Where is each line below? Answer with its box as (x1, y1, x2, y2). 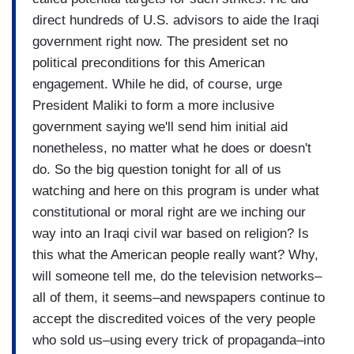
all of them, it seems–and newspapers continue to (32, 289, 325, 305)
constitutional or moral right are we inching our (32, 204, 306, 220)
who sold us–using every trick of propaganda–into (32, 332, 325, 348)
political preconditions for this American (32, 55, 265, 70)
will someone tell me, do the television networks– (32, 268, 322, 284)
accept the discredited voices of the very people (32, 311, 315, 326)
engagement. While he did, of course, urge (32, 76, 282, 92)
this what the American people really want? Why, (32, 247, 318, 262)
